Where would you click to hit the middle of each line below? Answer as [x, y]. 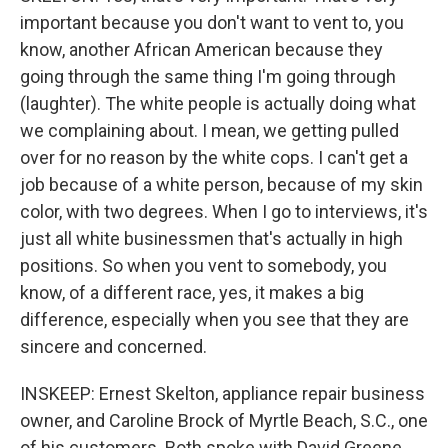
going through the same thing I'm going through [208, 76]
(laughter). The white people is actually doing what [218, 103]
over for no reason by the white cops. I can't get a [214, 157]
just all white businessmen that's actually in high [211, 238]
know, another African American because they [201, 49]
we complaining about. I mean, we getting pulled [209, 130]
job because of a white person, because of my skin [221, 184]
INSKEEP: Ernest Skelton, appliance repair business [222, 393]
